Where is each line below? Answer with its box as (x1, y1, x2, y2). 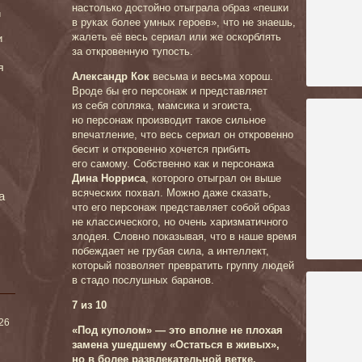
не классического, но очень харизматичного (72, 216, 288, 228)
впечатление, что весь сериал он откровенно (72, 128, 293, 141)
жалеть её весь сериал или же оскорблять (72, 31, 281, 43)
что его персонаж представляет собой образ (72, 201, 290, 213)
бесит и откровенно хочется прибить (72, 143, 250, 155)
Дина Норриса (72, 172, 145, 184)
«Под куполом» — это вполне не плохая (72, 324, 283, 336)
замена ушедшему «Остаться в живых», (72, 339, 280, 351)
